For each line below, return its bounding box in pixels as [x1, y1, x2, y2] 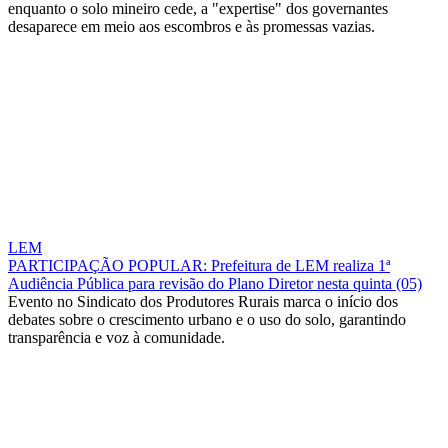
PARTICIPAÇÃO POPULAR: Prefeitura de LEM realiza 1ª [8, 257, 390, 275]
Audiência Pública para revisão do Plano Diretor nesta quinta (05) [8, 275, 422, 293]
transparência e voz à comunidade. [8, 329, 225, 347]
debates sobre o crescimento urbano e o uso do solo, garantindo [8, 311, 406, 329]
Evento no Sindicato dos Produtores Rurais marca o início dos [8, 293, 398, 311]
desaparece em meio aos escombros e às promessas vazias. [8, 18, 375, 36]
